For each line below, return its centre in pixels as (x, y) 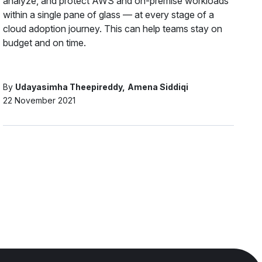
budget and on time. (45, 42)
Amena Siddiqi (158, 87)
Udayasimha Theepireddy (69, 87)
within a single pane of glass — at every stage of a (109, 14)
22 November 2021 (39, 100)
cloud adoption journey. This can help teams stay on (113, 28)
